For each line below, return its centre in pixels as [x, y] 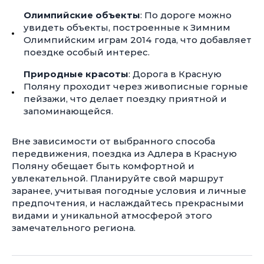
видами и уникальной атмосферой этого [112, 215]
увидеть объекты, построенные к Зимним [127, 27]
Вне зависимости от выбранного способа [113, 141]
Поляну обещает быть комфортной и [103, 166]
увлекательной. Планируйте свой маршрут [118, 178]
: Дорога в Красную [175, 74]
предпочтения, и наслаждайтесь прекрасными [128, 203]
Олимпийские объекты [82, 15]
